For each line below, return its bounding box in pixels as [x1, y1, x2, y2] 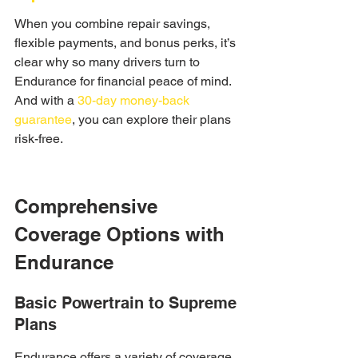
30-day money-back [78, 93, 193, 108]
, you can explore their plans [72, 112, 234, 127]
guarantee [14, 112, 72, 127]
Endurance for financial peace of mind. [14, 74, 234, 89]
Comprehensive [14, 195, 163, 217]
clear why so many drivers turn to [14, 54, 203, 70]
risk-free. [14, 131, 63, 146]
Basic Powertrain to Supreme [14, 293, 241, 312]
